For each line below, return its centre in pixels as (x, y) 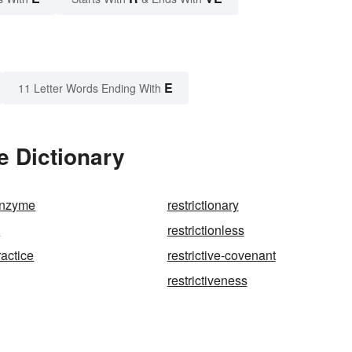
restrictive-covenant (221, 255)
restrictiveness (207, 280)
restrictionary (203, 205)
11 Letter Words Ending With (90, 88)
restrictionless (205, 230)
